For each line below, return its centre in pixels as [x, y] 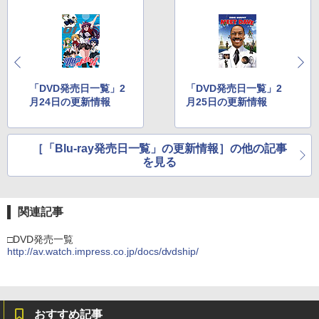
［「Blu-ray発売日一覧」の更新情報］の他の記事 [159, 149]
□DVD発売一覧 [40, 240]
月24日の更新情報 [70, 102]
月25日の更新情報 [227, 102]
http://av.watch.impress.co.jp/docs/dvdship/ [103, 252]
